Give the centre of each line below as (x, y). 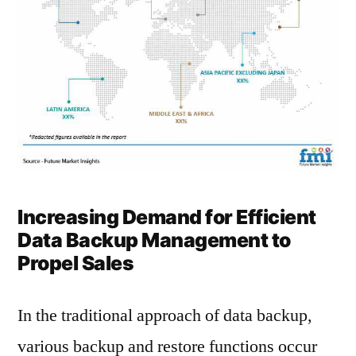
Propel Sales (76, 263)
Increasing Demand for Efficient (167, 217)
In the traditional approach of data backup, (165, 315)
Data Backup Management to (154, 240)
